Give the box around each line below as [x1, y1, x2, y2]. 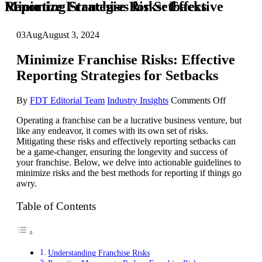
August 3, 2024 [42, 29, 99, 40]
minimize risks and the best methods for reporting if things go [16, 167, 242, 178]
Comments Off [171, 95, 226, 105]
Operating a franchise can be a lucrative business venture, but [16, 115, 242, 125]
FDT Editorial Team [30, 95, 105, 105]
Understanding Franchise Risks [47, 248, 150, 257]
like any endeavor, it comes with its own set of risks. [16, 125, 208, 136]
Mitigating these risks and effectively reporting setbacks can [16, 136, 236, 146]
